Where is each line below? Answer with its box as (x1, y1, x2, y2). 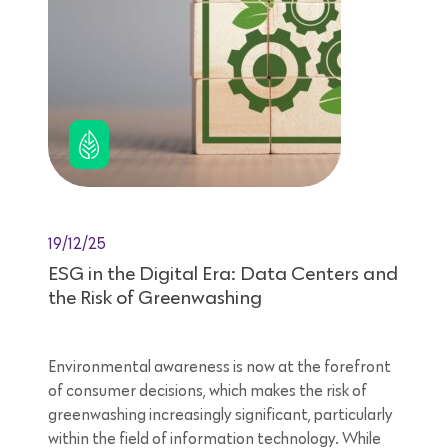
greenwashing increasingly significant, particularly (48, 407, 393, 424)
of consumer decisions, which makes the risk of (48, 383, 367, 400)
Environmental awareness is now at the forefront (48, 359, 391, 376)
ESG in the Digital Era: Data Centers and (48, 264, 398, 285)
